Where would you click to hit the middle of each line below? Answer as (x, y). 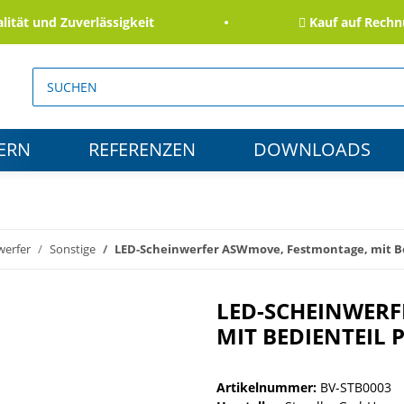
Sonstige (73, 249)
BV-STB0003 (356, 388)
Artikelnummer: (268, 388)
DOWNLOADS (312, 149)
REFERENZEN (142, 149)
